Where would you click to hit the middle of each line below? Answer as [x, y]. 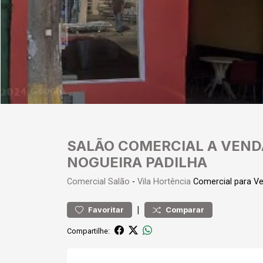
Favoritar [106, 210]
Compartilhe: [88, 231]
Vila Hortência [164, 182]
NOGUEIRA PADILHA [137, 162]
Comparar [185, 210]
